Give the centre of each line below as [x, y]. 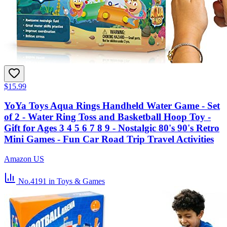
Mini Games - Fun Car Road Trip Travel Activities [109, 139]
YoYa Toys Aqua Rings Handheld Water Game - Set [112, 106]
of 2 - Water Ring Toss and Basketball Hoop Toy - [107, 117]
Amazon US [24, 159]
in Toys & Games [77, 181]
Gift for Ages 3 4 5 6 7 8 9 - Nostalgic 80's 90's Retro [112, 128]
